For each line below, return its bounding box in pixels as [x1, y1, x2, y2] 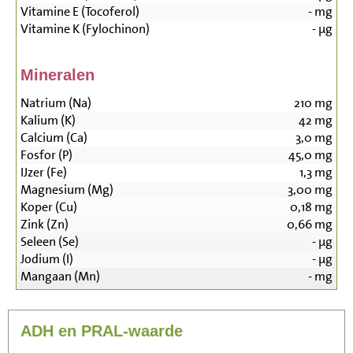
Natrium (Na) [20, 95, 91, 112]
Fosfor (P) [20, 147, 72, 164]
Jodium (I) [20, 251, 73, 268]
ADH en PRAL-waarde [20, 322, 183, 340]
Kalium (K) [20, 112, 76, 129]
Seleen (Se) [20, 233, 79, 251]
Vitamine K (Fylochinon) [20, 20, 150, 38]
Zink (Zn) [20, 216, 69, 233]
